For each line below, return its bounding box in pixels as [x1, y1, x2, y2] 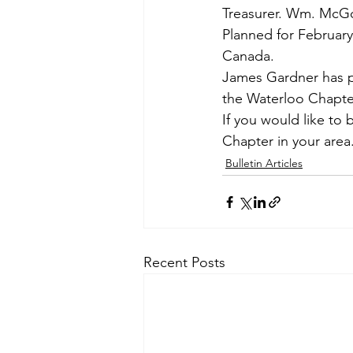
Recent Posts [143, 254, 225, 271]
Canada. [222, 47, 274, 65]
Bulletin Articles [225, 156, 303, 170]
